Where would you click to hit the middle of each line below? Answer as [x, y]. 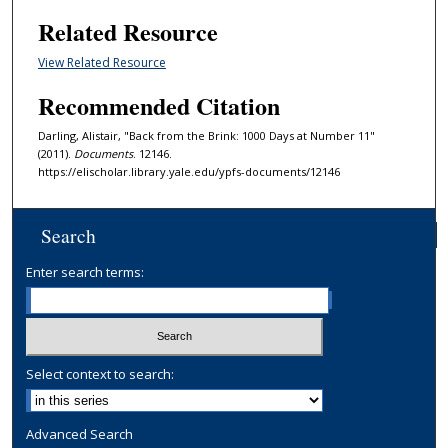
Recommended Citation [158, 105]
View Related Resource [101, 63]
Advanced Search [80, 434]
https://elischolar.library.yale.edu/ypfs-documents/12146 [188, 171]
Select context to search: [100, 374]
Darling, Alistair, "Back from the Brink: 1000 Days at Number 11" [206, 135]
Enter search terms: [85, 271]
